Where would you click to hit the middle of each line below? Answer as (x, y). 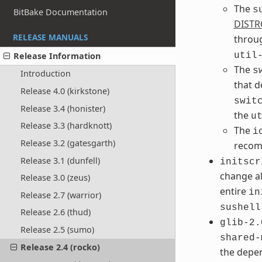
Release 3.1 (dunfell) (60, 160)
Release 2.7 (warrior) (61, 195)
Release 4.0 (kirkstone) (65, 91)
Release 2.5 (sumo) (57, 230)
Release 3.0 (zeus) (55, 178)
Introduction (45, 74)
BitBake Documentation (61, 12)
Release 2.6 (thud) (55, 212)
